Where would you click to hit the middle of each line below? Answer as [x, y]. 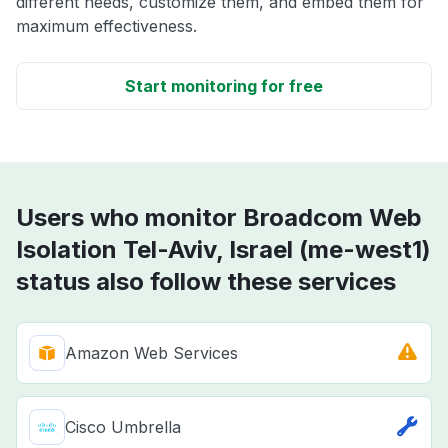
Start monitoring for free [224, 86]
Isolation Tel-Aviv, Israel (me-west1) [223, 250]
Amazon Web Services [151, 353]
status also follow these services [206, 282]
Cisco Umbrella [123, 427]
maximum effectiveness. [106, 26]
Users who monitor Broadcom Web [219, 218]
